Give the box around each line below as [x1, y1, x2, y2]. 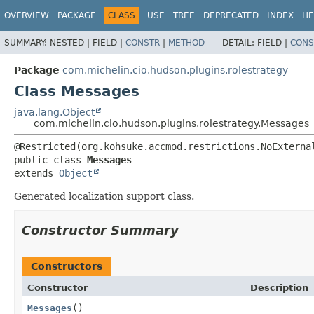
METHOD [168, 37, 205, 48]
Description [250, 282, 308, 293]
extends [14, 167, 59, 179]
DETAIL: [222, 37, 257, 48]
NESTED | [50, 37, 93, 48]
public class [14, 153, 87, 165]
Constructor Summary [22, 222, 179, 238]
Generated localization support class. [14, 190, 194, 202]
